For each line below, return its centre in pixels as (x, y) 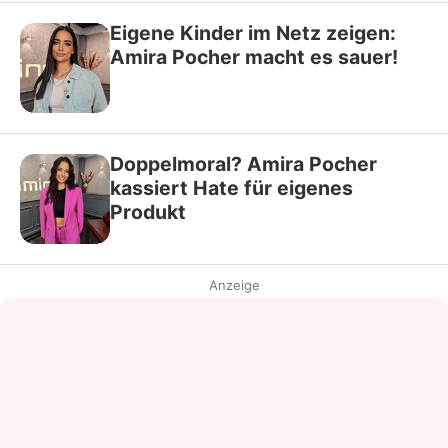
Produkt (148, 212)
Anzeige (234, 285)
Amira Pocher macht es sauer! (254, 57)
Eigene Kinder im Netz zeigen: (253, 33)
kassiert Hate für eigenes (231, 188)
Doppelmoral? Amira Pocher (243, 164)
